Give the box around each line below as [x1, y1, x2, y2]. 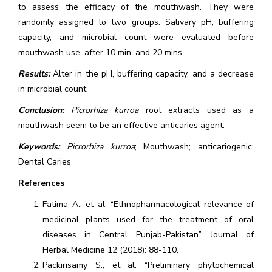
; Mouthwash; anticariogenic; [134, 141, 254, 152]
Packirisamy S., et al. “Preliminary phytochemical [42, 259, 254, 271]
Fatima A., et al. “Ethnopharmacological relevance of [42, 199, 254, 210]
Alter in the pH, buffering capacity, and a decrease [50, 68, 254, 80]
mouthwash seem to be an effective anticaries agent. [18, 120, 225, 131]
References [18, 177, 64, 189]
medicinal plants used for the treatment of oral [42, 214, 254, 225]
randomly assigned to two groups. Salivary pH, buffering [18, 16, 254, 28]
